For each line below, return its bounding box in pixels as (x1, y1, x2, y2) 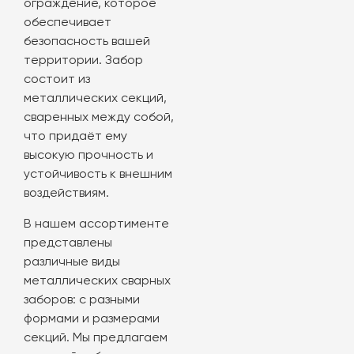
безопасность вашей (24, 36, 150, 48)
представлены (24, 237, 112, 250)
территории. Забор (24, 55, 143, 67)
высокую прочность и (24, 149, 153, 162)
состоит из (24, 73, 90, 86)
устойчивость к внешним (24, 168, 172, 181)
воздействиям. (24, 187, 109, 200)
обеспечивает (24, 17, 111, 29)
